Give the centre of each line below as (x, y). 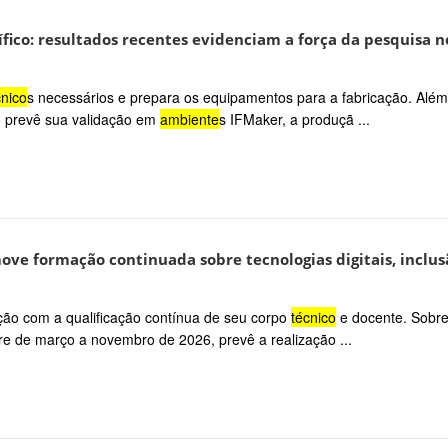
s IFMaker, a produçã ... (294, 118)
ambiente (189, 118)
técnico (313, 316)
